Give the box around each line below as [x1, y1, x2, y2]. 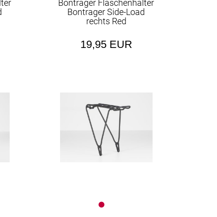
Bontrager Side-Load [67, 7, 145, 17]
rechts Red [86, 16, 126, 26]
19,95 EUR [80, 38, 132, 50]
